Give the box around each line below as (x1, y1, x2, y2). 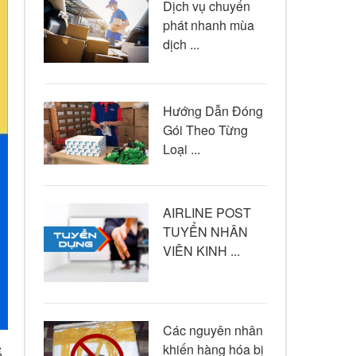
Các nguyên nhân (162, 320, 263, 339)
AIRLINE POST (162, 203, 251, 222)
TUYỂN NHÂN (162, 222, 248, 242)
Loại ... (162, 140, 200, 159)
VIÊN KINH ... (162, 242, 240, 261)
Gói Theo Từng (162, 121, 248, 140)
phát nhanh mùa (162, 15, 254, 34)
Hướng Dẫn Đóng (162, 102, 263, 121)
